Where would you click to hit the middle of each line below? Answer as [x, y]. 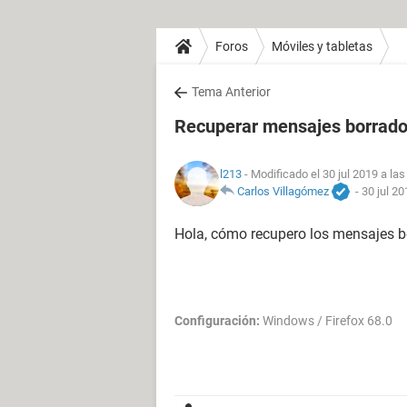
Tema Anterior [231, 92]
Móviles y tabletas [322, 46]
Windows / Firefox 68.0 [326, 321]
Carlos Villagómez [283, 191]
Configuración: [217, 321]
